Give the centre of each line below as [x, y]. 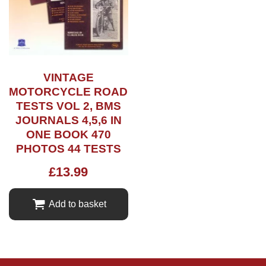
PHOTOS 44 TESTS [68, 149]
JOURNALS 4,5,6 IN [68, 121]
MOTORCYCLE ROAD [69, 92]
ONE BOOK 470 [68, 135]
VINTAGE [68, 78]
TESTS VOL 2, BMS [68, 106]
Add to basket [77, 204]
